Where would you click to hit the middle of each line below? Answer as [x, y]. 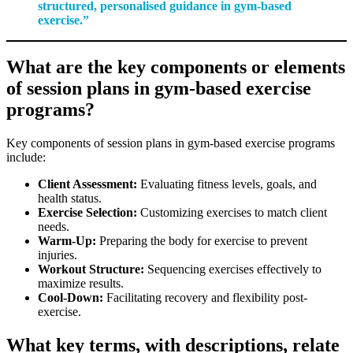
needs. [54, 227]
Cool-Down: [71, 298]
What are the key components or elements [176, 67]
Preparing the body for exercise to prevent [202, 241]
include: [26, 158]
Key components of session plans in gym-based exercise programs [171, 143]
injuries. [58, 255]
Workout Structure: [91, 269]
